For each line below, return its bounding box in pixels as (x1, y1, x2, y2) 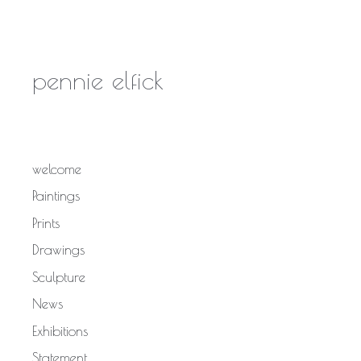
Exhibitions (32, 322, 88, 339)
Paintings (32, 188, 80, 204)
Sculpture (32, 268, 85, 285)
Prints (32, 214, 60, 231)
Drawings (32, 242, 85, 258)
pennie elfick (32, 64, 164, 94)
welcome (32, 160, 81, 177)
